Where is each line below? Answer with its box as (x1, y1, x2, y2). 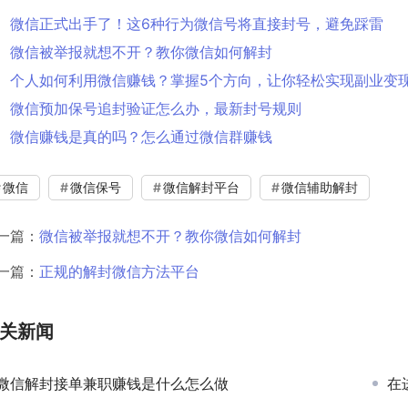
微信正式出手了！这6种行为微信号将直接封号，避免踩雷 (10, 14, 383, 33)
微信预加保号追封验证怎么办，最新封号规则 (10, 98, 301, 117)
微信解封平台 (163, 178, 240, 195)
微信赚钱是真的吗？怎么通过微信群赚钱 (10, 127, 272, 146)
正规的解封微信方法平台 (39, 261, 199, 280)
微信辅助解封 (281, 178, 358, 195)
